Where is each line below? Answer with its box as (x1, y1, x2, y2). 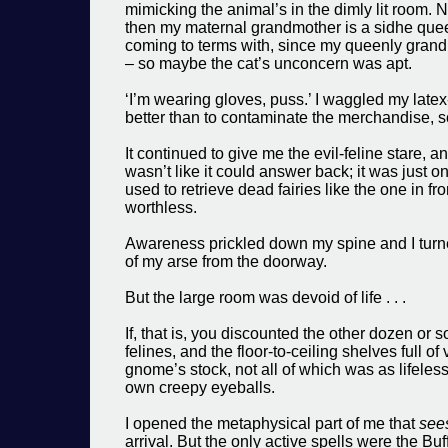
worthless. (125, 199, 197, 216)
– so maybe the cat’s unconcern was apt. (125, 55, 412, 72)
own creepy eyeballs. (125, 379, 275, 396)
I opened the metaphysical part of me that (125, 415, 419, 432)
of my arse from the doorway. (125, 253, 327, 270)
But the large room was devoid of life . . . (125, 289, 406, 306)
